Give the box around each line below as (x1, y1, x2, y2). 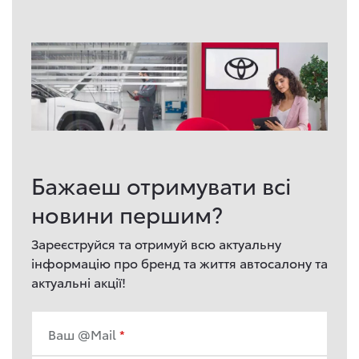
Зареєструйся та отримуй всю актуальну (31, 233, 281, 252)
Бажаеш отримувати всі (31, 167, 291, 200)
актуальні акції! (31, 272, 126, 291)
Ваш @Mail (48, 324, 116, 343)
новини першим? (31, 196, 223, 229)
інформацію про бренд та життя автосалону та (31, 252, 328, 272)
